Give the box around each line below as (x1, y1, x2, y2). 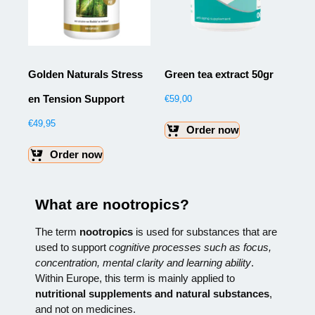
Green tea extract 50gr (165, 67, 274, 80)
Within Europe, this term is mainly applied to (35, 271, 235, 284)
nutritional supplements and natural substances (35, 287, 269, 300)
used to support (35, 240, 109, 253)
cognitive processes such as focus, (109, 240, 271, 253)
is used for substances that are (133, 225, 277, 238)
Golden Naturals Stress (28, 67, 143, 80)
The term (35, 225, 79, 238)
